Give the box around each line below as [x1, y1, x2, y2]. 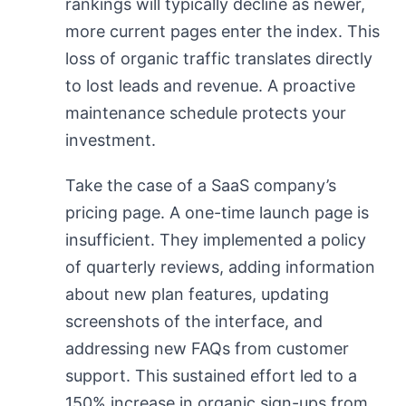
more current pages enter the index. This [65, 22, 380, 41]
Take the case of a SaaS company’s [65, 176, 336, 195]
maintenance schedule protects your [65, 103, 346, 122]
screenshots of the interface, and [65, 312, 323, 331]
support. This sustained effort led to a [65, 366, 357, 385]
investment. [65, 130, 156, 150]
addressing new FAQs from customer [65, 339, 349, 358]
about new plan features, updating [65, 285, 329, 304]
